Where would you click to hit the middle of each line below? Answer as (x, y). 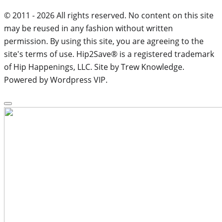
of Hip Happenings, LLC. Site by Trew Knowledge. (94, 67)
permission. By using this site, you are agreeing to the (104, 41)
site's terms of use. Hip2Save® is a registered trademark (109, 54)
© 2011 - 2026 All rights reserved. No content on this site (109, 15)
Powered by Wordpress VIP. (56, 80)
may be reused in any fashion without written (88, 28)
